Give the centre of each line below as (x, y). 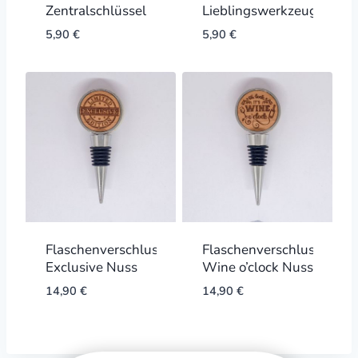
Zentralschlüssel (95, 11)
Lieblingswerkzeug (259, 11)
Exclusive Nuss (91, 267)
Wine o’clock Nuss (257, 267)
